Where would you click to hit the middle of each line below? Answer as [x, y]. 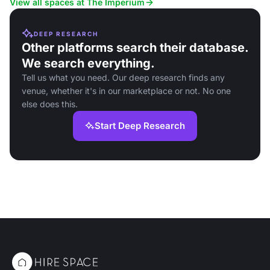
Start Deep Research [140, 126]
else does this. [50, 104]
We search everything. [88, 63]
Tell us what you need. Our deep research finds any [123, 77]
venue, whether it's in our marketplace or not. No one [126, 91]
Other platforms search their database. [135, 48]
